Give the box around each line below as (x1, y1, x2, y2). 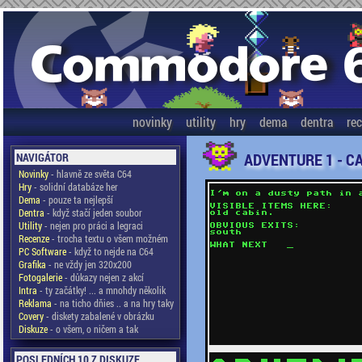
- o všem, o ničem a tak (47, 322, 138, 335)
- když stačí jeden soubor (44, 206, 142, 219)
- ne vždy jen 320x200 (45, 258, 132, 271)
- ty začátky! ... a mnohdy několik (36, 284, 166, 297)
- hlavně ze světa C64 (48, 167, 132, 180)
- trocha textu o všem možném (48, 232, 168, 245)
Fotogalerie (18, 271, 62, 284)
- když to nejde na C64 (65, 245, 154, 258)
